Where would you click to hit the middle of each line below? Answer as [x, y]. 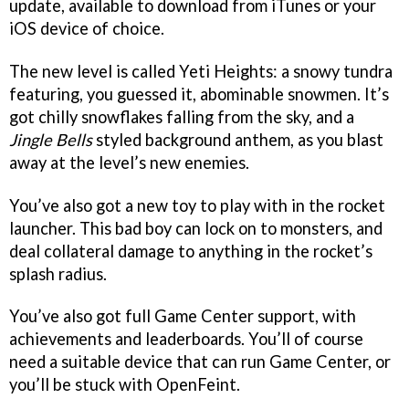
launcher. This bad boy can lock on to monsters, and [196, 228]
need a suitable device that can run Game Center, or [200, 362]
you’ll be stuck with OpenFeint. [125, 385]
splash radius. [58, 273]
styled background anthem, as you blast [238, 139]
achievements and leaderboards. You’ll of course [186, 339]
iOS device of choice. [87, 28]
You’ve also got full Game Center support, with [183, 316]
